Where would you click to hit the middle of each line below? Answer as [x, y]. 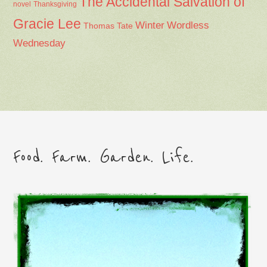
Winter [150, 25]
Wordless [188, 25]
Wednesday [40, 43]
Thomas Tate [108, 26]
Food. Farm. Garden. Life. [103, 157]
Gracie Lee [47, 24]
